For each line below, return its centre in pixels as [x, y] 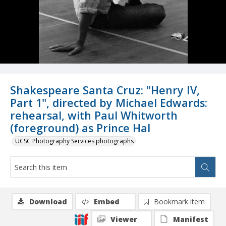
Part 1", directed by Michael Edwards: [109, 103]
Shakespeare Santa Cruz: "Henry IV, [105, 90]
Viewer [124, 219]
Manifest [191, 219]
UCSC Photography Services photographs [74, 141]
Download [48, 202]
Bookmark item [179, 202]
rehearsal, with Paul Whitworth [94, 116]
